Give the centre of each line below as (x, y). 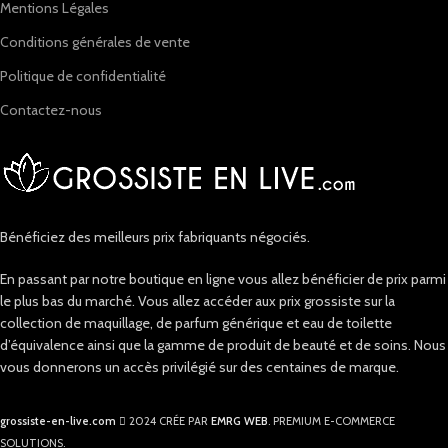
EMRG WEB (239, 421)
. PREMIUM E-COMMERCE (331, 421)
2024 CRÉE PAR (168, 421)
